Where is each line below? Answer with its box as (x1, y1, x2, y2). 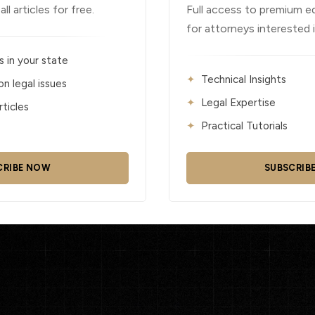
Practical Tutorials (200, 120, 288, 132)
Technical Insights (200, 73, 286, 86)
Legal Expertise (200, 96, 276, 109)
